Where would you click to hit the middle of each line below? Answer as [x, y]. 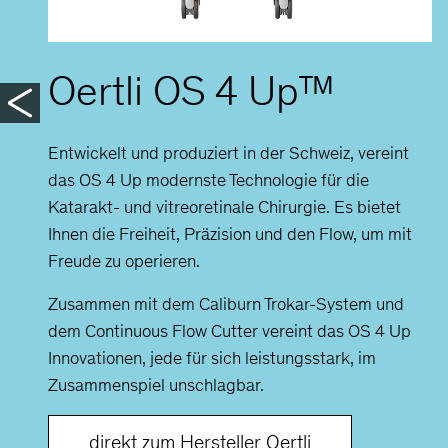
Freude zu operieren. [124, 260]
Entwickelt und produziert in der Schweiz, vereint [228, 152]
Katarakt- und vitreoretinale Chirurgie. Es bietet [224, 206]
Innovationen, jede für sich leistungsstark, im [212, 357]
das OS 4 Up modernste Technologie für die [208, 179]
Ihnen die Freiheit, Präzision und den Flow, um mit [230, 233]
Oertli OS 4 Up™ [191, 90]
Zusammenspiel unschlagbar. [156, 384]
